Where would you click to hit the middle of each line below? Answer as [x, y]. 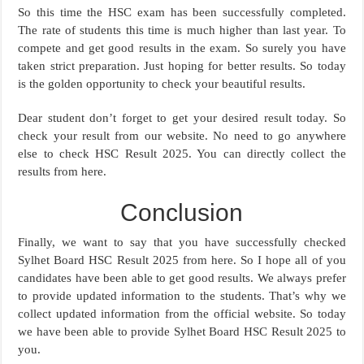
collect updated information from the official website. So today [182, 314]
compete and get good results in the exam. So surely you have [182, 48]
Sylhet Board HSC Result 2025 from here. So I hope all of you [182, 260]
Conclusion [182, 213]
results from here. [63, 172]
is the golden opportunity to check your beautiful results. [162, 84]
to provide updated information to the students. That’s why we [182, 296]
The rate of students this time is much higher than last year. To [182, 30]
